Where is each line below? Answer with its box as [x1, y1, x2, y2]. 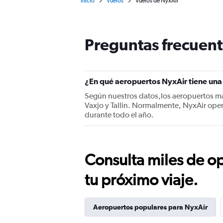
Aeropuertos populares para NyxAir [93, 203, 208, 211]
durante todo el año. [85, 110, 154, 119]
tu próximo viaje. [85, 170, 198, 189]
